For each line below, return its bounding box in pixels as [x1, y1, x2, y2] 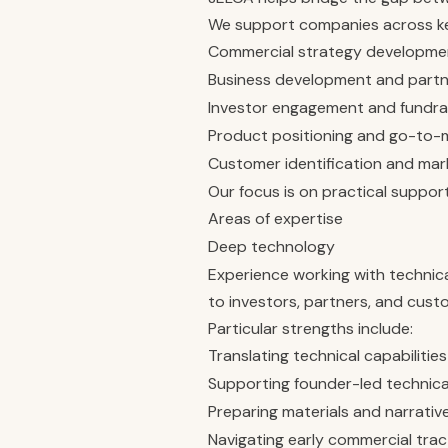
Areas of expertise [208, 208, 343, 229]
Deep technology [208, 236, 335, 257]
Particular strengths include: [208, 318, 413, 339]
